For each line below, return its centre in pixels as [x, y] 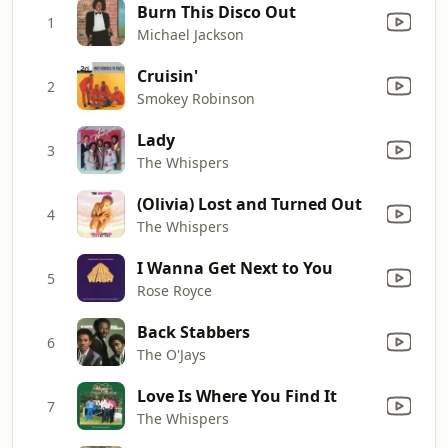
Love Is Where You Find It [237, 395]
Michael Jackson [190, 34]
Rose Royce [174, 290]
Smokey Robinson [196, 98]
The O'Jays [171, 354]
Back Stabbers [193, 331]
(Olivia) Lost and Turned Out [249, 203]
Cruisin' [167, 75]
